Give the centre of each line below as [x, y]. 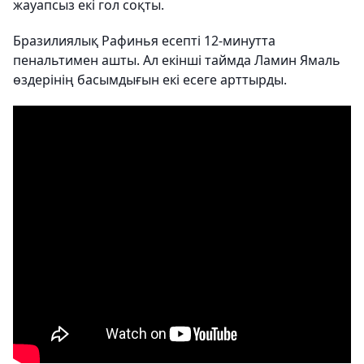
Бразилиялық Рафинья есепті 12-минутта [144, 41]
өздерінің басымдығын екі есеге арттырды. [150, 80]
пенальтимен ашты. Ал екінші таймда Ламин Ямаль [177, 60]
